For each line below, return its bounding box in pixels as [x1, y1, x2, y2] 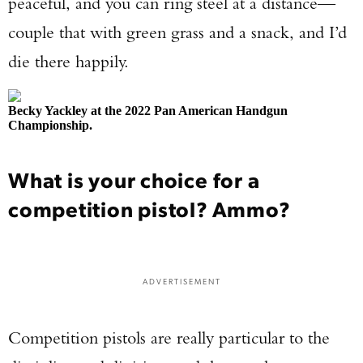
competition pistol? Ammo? [8, 194, 291, 222]
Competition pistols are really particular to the [8, 327, 330, 348]
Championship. [8, 118, 92, 132]
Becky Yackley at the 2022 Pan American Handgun [8, 104, 288, 117]
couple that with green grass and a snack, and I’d [8, 21, 347, 43]
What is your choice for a [8, 165, 260, 193]
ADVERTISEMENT [142, 275, 221, 286]
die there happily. [8, 50, 129, 72]
